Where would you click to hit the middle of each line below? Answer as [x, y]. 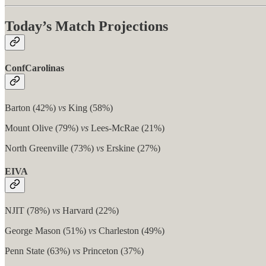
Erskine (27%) [132, 148]
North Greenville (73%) [50, 148]
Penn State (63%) [39, 251]
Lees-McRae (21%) [126, 128]
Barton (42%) [31, 107]
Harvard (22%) [89, 211]
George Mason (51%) [47, 231]
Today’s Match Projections [86, 26]
